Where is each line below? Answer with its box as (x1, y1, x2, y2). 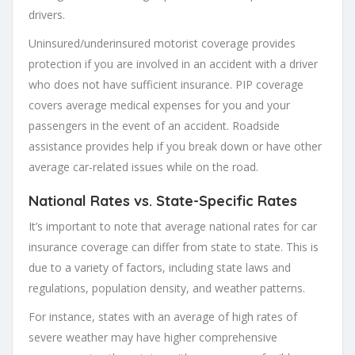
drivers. (29, 7, 65, 23)
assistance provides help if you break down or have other (29, 139, 322, 155)
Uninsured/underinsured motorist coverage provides (29, 36, 296, 52)
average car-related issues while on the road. (29, 159, 258, 175)
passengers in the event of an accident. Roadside (29, 118, 280, 134)
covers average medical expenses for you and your (29, 97, 290, 113)
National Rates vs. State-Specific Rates (29, 192, 297, 211)
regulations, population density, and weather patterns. (29, 281, 305, 296)
